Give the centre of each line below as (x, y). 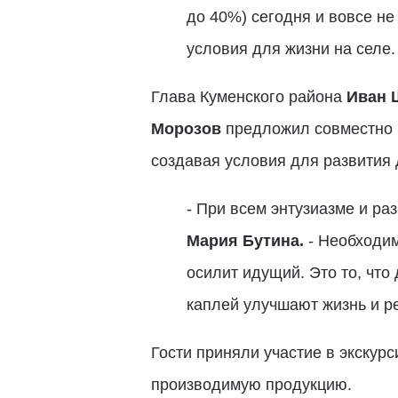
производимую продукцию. (251, 385)
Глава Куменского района (248, 97)
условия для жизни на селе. (291, 49)
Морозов (186, 129)
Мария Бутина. (245, 241)
